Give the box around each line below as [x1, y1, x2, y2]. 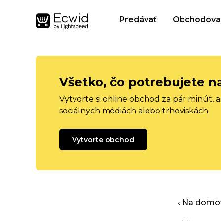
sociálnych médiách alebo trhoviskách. [59, 106, 210, 115]
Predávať [119, 15, 157, 24]
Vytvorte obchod [72, 135, 134, 144]
